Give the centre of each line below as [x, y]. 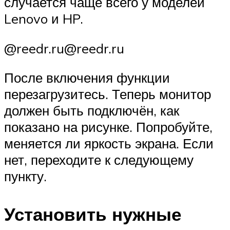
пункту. [25, 176]
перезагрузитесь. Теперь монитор [108, 94]
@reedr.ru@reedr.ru [64, 48]
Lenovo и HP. [44, 19]
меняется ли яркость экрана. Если [109, 143]
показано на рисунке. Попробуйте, [108, 127]
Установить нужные [93, 214]
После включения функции [87, 78]
